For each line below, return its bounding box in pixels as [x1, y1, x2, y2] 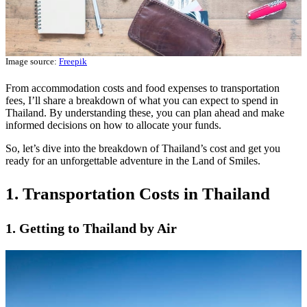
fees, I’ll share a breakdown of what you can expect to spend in [5, 95, 278, 107]
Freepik [59, 56, 87, 66]
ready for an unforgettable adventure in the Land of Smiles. [5, 155, 260, 167]
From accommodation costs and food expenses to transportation [5, 82, 280, 95]
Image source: [5, 56, 59, 66]
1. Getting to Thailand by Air [5, 221, 177, 236]
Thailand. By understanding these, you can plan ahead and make [5, 107, 284, 119]
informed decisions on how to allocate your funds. [5, 119, 221, 132]
